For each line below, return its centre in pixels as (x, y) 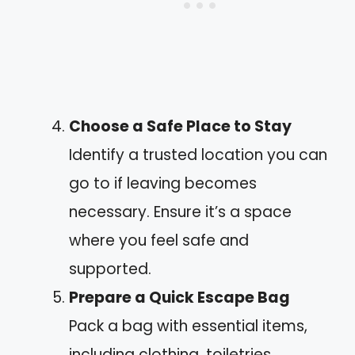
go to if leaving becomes (163, 183)
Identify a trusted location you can (198, 155)
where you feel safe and (159, 240)
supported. (110, 269)
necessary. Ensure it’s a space (180, 212)
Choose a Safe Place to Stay (180, 126)
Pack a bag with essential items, (188, 326)
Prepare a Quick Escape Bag (179, 298)
